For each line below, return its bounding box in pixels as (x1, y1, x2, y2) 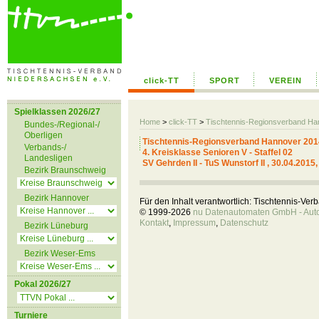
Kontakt (140, 218, 169, 228)
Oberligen (24, 130, 63, 140)
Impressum (173, 218, 216, 228)
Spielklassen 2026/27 (14, 107, 100, 117)
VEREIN (269, 76, 302, 85)
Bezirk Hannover (24, 193, 89, 203)
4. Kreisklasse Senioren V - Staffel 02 (142, 147, 293, 157)
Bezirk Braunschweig (24, 165, 106, 175)
